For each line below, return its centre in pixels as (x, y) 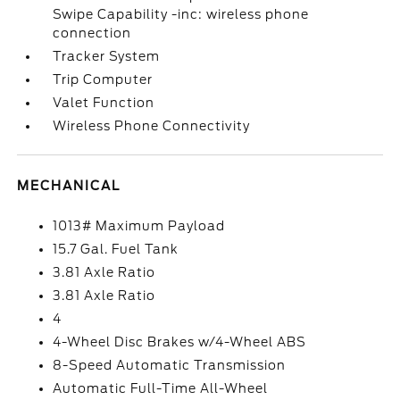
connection (92, 33)
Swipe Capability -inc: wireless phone (181, 14)
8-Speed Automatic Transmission (170, 365)
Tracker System (107, 56)
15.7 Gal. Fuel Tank (116, 249)
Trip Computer (103, 79)
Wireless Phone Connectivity (152, 126)
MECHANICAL (69, 186)
